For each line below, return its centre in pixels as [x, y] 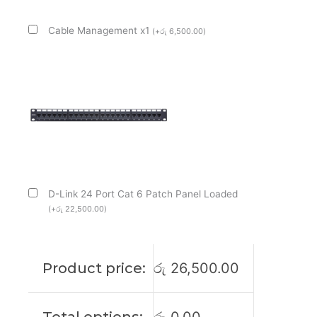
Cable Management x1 [100, 31]
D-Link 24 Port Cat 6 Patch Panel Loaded [143, 194]
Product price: [94, 269]
